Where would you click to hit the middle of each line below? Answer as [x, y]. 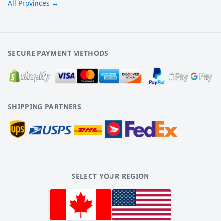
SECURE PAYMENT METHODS [58, 53]
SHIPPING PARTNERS [45, 106]
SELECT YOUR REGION [110, 176]
